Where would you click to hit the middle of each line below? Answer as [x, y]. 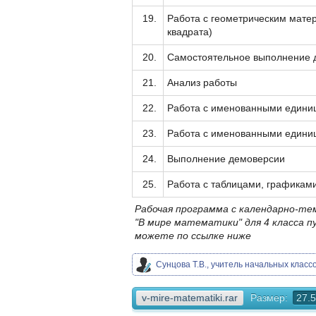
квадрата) [190, 32]
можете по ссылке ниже [193, 236]
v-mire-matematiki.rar [190, 298]
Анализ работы [202, 83]
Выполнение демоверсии [226, 159]
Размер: [269, 298]
